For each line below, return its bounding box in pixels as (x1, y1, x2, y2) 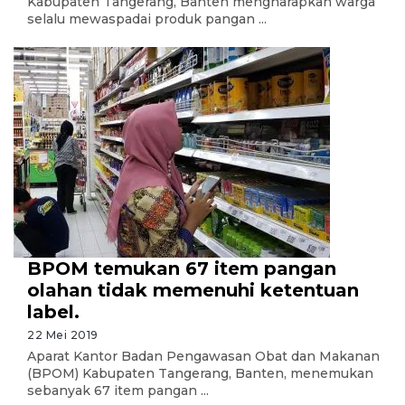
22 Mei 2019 (27, 328, 99, 342)
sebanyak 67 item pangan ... (27, 382, 209, 399)
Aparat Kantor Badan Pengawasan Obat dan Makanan (27, 348, 380, 364)
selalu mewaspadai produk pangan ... (27, 11, 267, 27)
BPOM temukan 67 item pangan (27, 258, 336, 279)
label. (27, 301, 80, 323)
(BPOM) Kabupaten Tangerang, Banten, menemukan (27, 365, 373, 381)
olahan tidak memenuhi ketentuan (27, 279, 359, 301)
